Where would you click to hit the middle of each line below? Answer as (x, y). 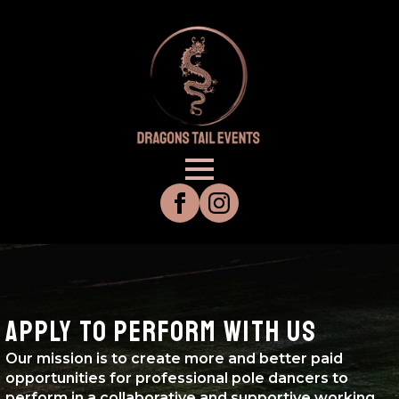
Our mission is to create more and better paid (174, 358)
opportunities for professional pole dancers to (177, 378)
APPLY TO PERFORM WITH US (161, 332)
